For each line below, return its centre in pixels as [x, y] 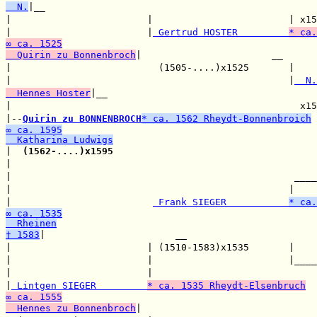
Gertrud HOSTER [221, 32]
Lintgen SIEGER [79, 286]
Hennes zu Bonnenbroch [71, 308]
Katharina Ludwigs [59, 140]
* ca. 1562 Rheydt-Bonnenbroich [226, 119]
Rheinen [31, 223]
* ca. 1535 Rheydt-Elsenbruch [226, 286]
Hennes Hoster [48, 93]
